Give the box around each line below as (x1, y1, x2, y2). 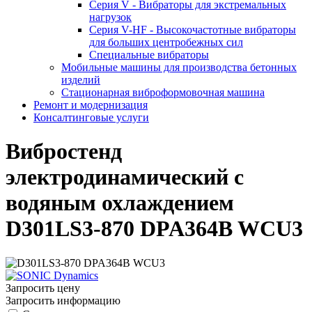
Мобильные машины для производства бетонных (61, 61, 297, 73)
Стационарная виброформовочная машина (61, 86, 265, 98)
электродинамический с (6, 164, 244, 190)
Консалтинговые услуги (33, 111, 149, 123)
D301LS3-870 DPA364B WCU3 (6, 216, 303, 242)
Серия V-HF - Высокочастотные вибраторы (89, 24, 296, 36)
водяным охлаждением (6, 190, 234, 216)
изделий (61, 74, 100, 86)
